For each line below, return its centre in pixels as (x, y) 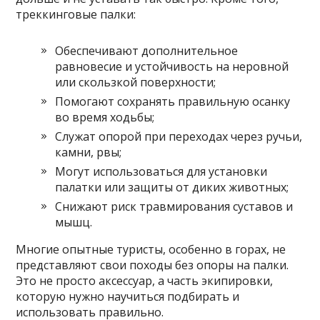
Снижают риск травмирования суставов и (174, 207)
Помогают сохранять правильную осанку (173, 102)
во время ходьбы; (105, 117)
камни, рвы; (89, 152)
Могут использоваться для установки (161, 172)
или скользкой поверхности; (136, 82)
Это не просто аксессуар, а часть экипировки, (145, 281)
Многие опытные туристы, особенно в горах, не (151, 250)
